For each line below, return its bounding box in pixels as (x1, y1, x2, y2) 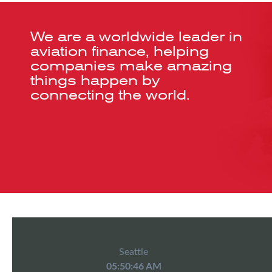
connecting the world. (30, 86, 190, 103)
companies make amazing (30, 56, 232, 73)
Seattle (119, 246, 148, 257)
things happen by (30, 71, 160, 88)
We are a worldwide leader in (30, 27, 242, 44)
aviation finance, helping (30, 42, 209, 59)
